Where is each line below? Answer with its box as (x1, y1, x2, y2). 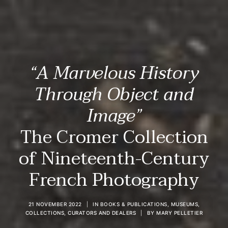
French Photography (29, 165, 199, 195)
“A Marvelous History (29, 58, 199, 89)
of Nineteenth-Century (19, 144, 209, 174)
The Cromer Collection (20, 122, 208, 153)
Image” (87, 101, 141, 131)
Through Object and (34, 79, 194, 110)
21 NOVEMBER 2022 (28, 201, 82, 207)
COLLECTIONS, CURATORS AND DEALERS (25, 210, 136, 216)
